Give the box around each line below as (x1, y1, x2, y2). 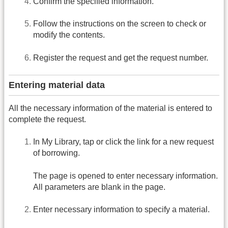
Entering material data (9, 80, 105, 91)
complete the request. (9, 115, 86, 124)
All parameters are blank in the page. (33, 182, 165, 191)
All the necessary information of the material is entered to (9, 104, 212, 113)
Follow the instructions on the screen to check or (33, 19, 206, 28)
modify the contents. (33, 31, 105, 40)
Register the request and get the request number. (33, 53, 208, 62)
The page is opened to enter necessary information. (33, 171, 218, 180)
